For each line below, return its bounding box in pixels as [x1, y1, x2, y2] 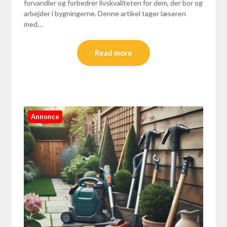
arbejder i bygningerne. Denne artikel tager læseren [24, 9, 186, 18]
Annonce [31, 112, 60, 121]
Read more [95, 48, 132, 58]
